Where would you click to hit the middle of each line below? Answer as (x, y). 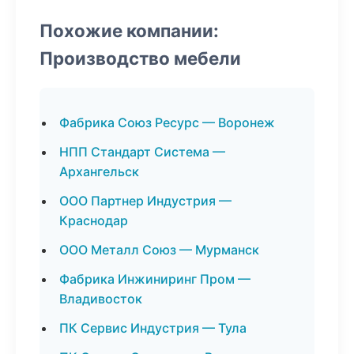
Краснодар (94, 220)
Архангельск (99, 171)
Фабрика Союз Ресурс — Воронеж (167, 122)
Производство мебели (140, 58)
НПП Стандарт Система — (142, 152)
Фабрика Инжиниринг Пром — (155, 279)
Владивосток (101, 299)
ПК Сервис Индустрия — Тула (153, 328)
